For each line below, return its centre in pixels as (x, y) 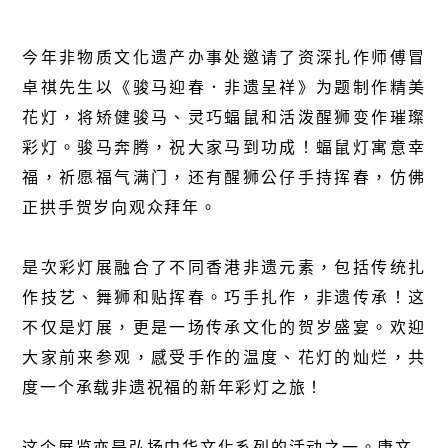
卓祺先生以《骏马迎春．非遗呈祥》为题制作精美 (224, 86)
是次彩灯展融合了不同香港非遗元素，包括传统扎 (224, 266)
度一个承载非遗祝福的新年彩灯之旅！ (173, 386)
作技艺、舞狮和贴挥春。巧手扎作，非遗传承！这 (224, 296)
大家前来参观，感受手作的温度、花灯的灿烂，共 (224, 356)
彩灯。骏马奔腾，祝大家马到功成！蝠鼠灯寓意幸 (224, 146)
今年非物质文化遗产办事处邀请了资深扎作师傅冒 (224, 56)
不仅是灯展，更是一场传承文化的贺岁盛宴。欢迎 (224, 326)
